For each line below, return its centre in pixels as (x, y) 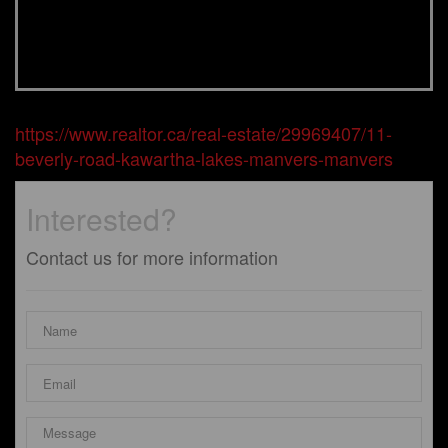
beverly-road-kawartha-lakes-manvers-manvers (204, 158)
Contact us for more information (152, 257)
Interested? (101, 219)
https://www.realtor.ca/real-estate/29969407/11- (203, 133)
